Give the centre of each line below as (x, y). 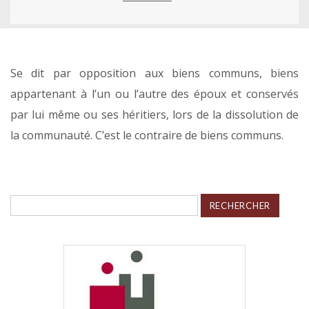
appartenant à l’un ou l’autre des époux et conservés (154, 93)
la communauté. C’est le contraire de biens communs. (147, 135)
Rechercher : (43, 200)
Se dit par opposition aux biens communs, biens (154, 73)
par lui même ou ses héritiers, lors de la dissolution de (154, 114)
